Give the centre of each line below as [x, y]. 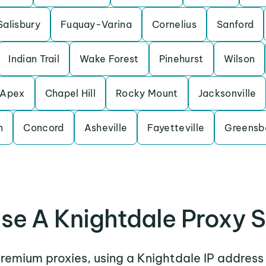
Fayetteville [176, 128]
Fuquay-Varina [96, 24]
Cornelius [174, 24]
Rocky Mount [147, 93]
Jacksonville [227, 93]
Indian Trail [34, 59]
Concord [44, 128]
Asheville [106, 128]
